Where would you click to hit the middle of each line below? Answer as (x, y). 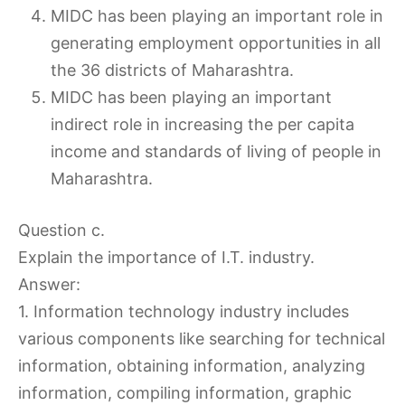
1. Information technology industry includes (184, 311)
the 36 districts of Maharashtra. (172, 70)
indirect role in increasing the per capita (202, 124)
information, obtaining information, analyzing (192, 366)
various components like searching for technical (202, 339)
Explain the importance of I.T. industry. (166, 257)
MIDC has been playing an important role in (217, 16)
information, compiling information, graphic (185, 393)
